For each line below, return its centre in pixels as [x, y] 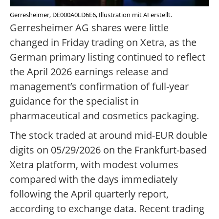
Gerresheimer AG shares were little [89, 28]
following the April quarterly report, [89, 194]
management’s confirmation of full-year [99, 87]
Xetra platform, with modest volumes [94, 165]
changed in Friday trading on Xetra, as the [103, 43]
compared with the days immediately [94, 179]
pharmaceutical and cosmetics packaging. [104, 116]
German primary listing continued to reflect [108, 57]
